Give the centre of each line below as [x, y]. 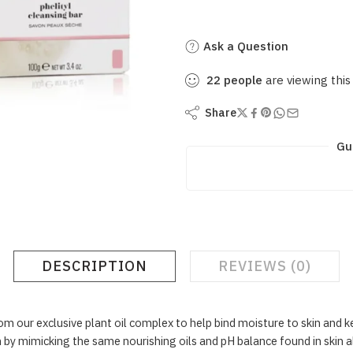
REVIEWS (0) [265, 266]
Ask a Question [244, 46]
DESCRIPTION [95, 266]
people [243, 80]
